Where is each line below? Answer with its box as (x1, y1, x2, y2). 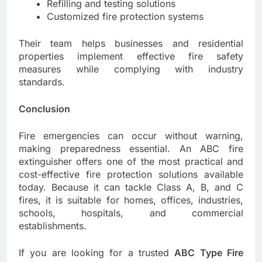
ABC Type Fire (174, 247, 244, 259)
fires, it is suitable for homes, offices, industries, (19, 194, 243, 206)
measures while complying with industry (19, 63, 243, 75)
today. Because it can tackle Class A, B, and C (19, 181, 243, 194)
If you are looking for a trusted (19, 247, 175, 259)
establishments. (19, 220, 87, 232)
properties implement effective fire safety (19, 50, 243, 63)
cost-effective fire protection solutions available (19, 168, 243, 181)
